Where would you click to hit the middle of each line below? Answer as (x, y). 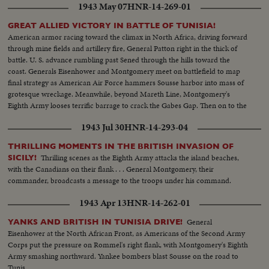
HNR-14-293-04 (156, 128)
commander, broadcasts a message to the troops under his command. (120, 181)
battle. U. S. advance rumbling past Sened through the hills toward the (119, 60)
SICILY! (23, 158)
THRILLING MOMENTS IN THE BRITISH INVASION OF (121, 147)
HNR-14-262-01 (158, 203)
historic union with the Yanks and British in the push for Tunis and (113, 117)
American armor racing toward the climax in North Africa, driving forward (128, 37)
